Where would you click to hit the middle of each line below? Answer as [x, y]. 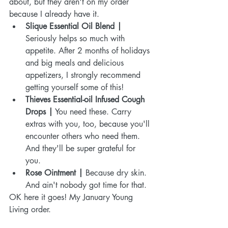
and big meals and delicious [76, 63]
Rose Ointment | [55, 173]
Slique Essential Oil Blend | [75, 26]
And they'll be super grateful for [82, 149]
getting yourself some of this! [77, 88]
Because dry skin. [117, 173]
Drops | [39, 112]
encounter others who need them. [84, 136]
